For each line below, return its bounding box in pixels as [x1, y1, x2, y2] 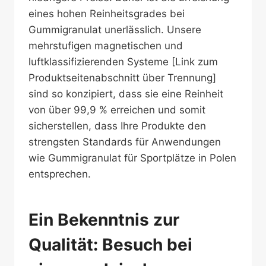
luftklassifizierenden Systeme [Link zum [28, 56, 218, 68]
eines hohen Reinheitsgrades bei [28, 8, 185, 20]
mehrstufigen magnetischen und [28, 40, 183, 52]
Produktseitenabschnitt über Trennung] [28, 72, 216, 84]
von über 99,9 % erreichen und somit [28, 104, 205, 116]
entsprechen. [28, 168, 91, 180]
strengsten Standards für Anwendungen [28, 136, 221, 148]
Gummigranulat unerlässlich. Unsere [28, 24, 201, 36]
